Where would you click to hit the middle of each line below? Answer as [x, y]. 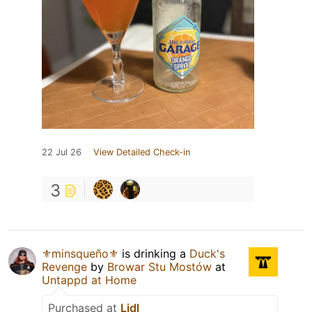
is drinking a [154, 253]
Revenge [64, 266]
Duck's [207, 253]
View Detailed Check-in [142, 152]
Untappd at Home [89, 280]
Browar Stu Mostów [159, 266]
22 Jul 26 [62, 152]
